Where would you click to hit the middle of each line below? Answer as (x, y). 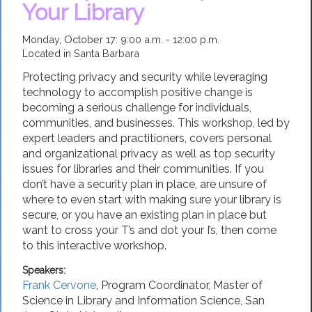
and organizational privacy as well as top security (149, 154)
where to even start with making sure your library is (152, 200)
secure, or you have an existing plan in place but (145, 215)
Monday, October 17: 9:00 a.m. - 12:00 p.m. (121, 40)
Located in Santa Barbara (81, 54)
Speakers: (44, 270)
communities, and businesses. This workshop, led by (156, 123)
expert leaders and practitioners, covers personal (147, 139)
